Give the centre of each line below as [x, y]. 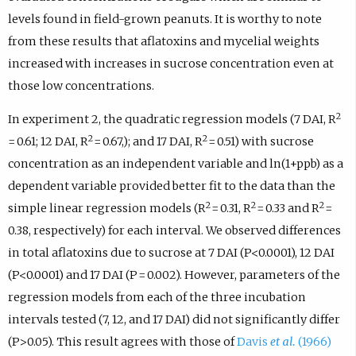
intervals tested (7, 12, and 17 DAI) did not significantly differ [174, 320]
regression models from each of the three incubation [157, 298]
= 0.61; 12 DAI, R [48, 142]
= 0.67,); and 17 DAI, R [147, 142]
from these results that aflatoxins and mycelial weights [163, 41]
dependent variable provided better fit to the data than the [171, 186]
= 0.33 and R [287, 209]
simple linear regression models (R [106, 209]
